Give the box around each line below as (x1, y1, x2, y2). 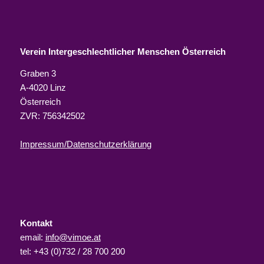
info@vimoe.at (45, 232, 101, 242)
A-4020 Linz (19, 82, 66, 93)
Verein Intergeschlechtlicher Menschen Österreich (19, 47, 226, 57)
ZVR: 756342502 (19, 111, 85, 121)
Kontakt (19, 218, 52, 228)
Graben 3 (19, 68, 56, 78)
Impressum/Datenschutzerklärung (19, 139, 151, 149)
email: (19, 232, 45, 242)
